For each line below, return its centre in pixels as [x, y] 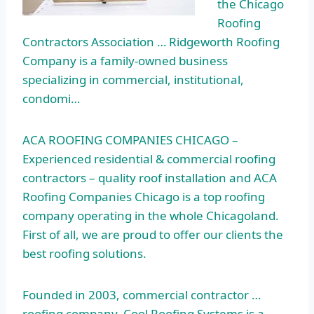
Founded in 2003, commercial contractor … [142, 295]
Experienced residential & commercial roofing [149, 159]
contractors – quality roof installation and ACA [150, 178]
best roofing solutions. [84, 254]
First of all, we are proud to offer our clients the [153, 235]
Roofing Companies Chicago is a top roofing [144, 197]
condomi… [51, 99]
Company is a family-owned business [125, 61]
